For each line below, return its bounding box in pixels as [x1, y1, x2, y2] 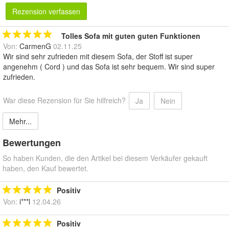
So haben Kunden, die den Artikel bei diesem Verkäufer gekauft [3, 152, 208, 163]
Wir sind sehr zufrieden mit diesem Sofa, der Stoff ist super [3, 51, 193, 61]
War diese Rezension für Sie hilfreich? [3, 95, 126, 105]
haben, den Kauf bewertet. [3, 163, 88, 173]
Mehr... [9, 116, 32, 126]
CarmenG [19, 40, 51, 51]
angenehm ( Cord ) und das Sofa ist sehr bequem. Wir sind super [3, 61, 215, 72]
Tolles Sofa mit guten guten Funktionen [61, 30, 200, 41]
